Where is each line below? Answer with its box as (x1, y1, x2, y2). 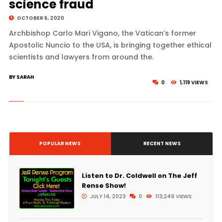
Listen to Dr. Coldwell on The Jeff (81, 171, 197, 180)
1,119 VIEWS (178, 79, 209, 86)
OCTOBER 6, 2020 (15, 14, 64, 22)
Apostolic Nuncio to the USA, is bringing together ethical (8, 40, 212, 50)
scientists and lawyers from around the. (8, 52, 154, 62)
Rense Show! (81, 181, 126, 190)
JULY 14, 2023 (88, 193, 126, 200)
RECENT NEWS (143, 140, 181, 147)
